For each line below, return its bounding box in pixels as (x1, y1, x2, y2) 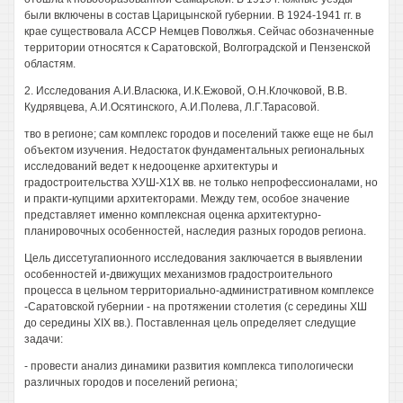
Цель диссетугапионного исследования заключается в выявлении (24, 252, 363, 264)
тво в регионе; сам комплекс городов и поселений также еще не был (24, 128, 373, 140)
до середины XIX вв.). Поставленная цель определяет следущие (24, 317, 356, 329)
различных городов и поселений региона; (24, 376, 237, 389)
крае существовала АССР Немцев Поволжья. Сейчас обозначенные (24, 25, 374, 38)
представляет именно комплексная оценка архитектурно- (24, 209, 321, 221)
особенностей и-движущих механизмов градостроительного (24, 268, 333, 281)
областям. (24, 58, 76, 70)
